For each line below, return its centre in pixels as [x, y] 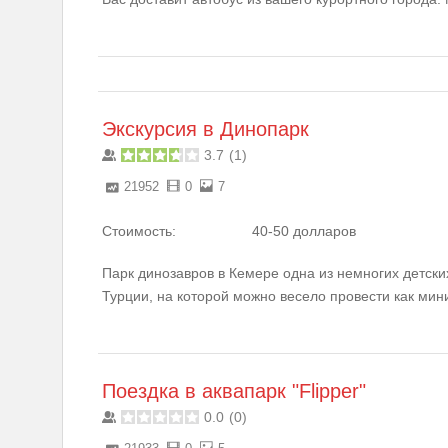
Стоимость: [139, 230]
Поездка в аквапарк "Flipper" [234, 390]
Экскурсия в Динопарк [205, 128]
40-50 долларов [304, 230]
